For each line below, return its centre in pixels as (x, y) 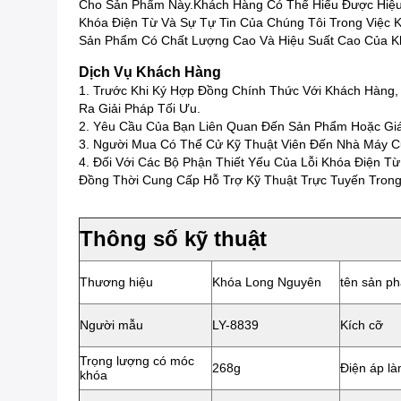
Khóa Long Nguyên (267, 282)
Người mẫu (111, 325)
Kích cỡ (362, 325)
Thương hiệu (116, 282)
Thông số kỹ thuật (173, 239)
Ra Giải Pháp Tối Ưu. (140, 108)
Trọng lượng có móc (137, 361)
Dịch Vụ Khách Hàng (150, 72)
